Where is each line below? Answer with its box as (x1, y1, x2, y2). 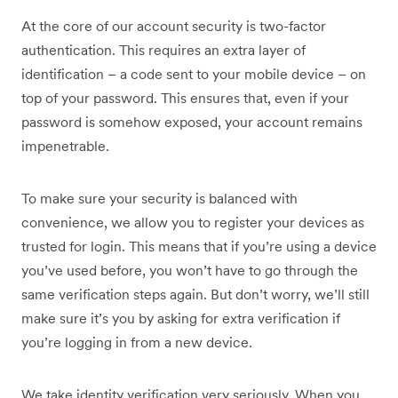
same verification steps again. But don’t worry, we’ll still (21, 285, 370, 304)
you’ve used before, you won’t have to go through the (21, 261, 358, 280)
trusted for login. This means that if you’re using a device (21, 237, 377, 256)
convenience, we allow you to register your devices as (21, 213, 364, 232)
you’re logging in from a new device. (21, 333, 252, 352)
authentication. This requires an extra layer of (21, 41, 306, 60)
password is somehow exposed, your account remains (21, 113, 362, 131)
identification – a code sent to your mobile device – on (21, 65, 366, 84)
